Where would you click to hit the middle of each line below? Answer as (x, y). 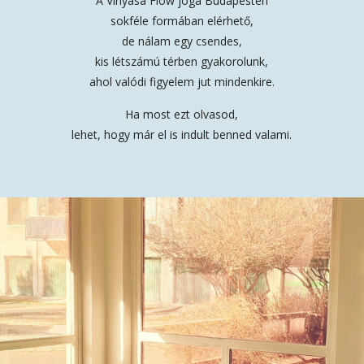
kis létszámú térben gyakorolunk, (182, 61)
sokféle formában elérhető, (182, 21)
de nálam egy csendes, (182, 41)
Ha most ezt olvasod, (182, 114)
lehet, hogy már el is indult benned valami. (182, 134)
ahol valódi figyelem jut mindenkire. (182, 82)
